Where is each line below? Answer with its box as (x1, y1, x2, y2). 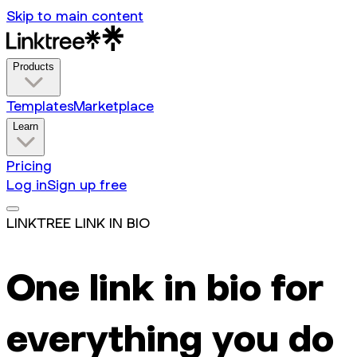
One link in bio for (6, 263, 324, 309)
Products (13, 61, 54, 73)
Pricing (6, 157, 52, 174)
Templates (6, 97, 73, 114)
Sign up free (47, 176, 127, 193)
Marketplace (73, 97, 154, 114)
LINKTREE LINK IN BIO (6, 214, 150, 231)
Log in (6, 176, 47, 193)
